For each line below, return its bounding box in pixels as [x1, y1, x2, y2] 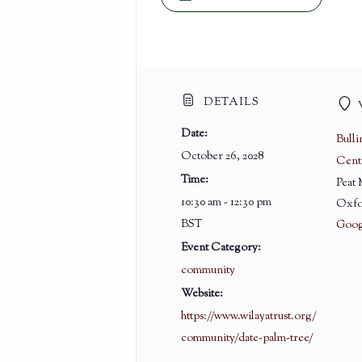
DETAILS [200, 94, 259, 111]
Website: [180, 285, 223, 302]
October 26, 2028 [180, 148, 264, 165]
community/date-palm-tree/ [180, 330, 314, 347]
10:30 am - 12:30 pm [180, 194, 271, 211]
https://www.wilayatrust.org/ [180, 308, 317, 325]
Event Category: [180, 239, 261, 256]
